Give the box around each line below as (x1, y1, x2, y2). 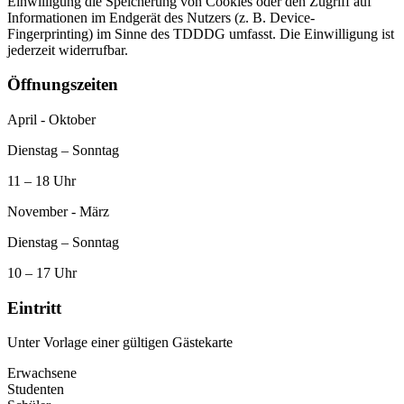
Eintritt (7, 298, 61, 317)
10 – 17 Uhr (7, 265, 77, 281)
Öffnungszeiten (7, 75, 118, 95)
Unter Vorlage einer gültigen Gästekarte (7, 335, 233, 351)
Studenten (7, 381, 64, 398)
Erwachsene (7, 365, 77, 381)
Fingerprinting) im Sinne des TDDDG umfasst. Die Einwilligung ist (7, 25, 394, 41)
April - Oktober (7, 112, 96, 128)
